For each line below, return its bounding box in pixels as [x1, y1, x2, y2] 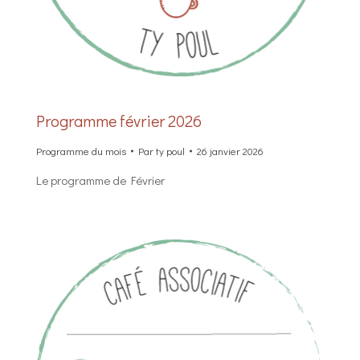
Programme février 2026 [36, 110, 202, 132]
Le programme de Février [36, 172, 165, 189]
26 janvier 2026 [197, 144, 264, 158]
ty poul [156, 144, 185, 158]
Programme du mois [36, 144, 126, 158]
